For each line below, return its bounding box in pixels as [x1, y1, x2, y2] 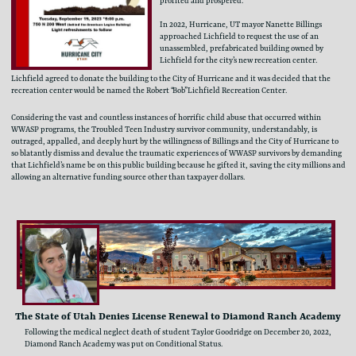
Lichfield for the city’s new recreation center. [160, 56, 318, 65]
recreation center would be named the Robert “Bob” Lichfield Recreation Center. [11, 87, 288, 96]
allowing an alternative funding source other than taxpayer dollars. [10, 172, 245, 182]
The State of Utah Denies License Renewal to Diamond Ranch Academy [15, 311, 342, 323]
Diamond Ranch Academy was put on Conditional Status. [25, 339, 223, 349]
